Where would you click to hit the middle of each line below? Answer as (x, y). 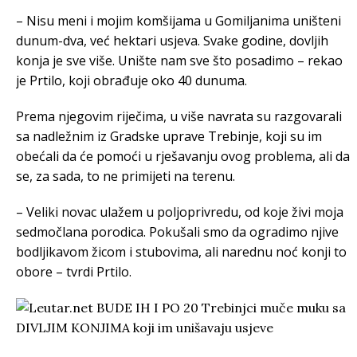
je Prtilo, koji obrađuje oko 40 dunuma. (131, 80)
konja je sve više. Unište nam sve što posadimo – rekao (179, 61)
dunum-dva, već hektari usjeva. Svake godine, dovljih (172, 41)
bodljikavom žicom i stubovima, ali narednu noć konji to (181, 252)
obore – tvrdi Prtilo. (74, 272)
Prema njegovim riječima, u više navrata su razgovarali (179, 116)
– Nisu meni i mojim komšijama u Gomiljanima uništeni (178, 21)
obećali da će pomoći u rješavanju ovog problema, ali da (183, 156)
